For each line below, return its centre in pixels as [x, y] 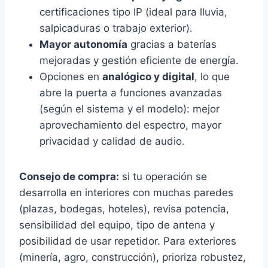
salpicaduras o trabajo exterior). [116, 28]
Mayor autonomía [83, 44]
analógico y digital [148, 76]
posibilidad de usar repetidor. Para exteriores [128, 241]
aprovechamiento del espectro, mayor [130, 125]
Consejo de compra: [69, 176]
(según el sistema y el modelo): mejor [130, 109]
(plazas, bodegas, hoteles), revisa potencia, [124, 208]
